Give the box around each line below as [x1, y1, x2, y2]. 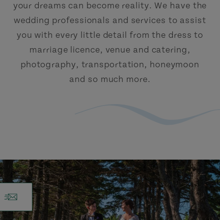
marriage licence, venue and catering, [29, 44, 191, 55]
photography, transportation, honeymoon [20, 59, 200, 70]
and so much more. [69, 74, 151, 84]
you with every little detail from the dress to [16, 29, 204, 40]
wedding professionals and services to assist [14, 15, 206, 26]
